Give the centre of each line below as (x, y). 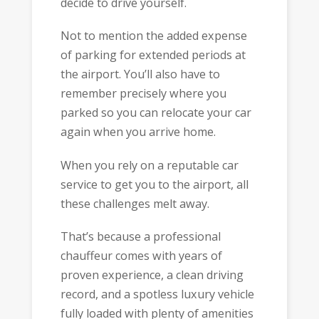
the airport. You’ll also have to (140, 74)
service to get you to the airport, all (154, 184)
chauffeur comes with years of (141, 256)
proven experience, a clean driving (152, 275)
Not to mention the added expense (153, 36)
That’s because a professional (140, 237)
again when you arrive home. (138, 132)
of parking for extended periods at (153, 55)
